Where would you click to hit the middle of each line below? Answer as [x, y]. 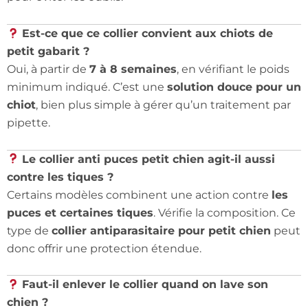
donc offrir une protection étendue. [104, 248]
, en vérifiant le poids [233, 69]
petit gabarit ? [48, 52]
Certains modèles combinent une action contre [139, 195]
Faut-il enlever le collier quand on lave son [145, 285]
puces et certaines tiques [80, 212]
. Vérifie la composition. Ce [224, 212]
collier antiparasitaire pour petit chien [161, 230]
